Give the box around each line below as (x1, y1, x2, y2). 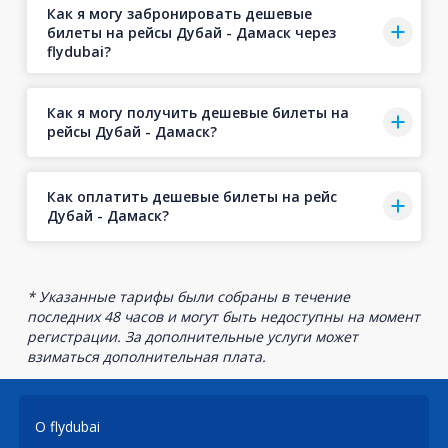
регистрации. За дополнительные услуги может (26, 326, 358, 346)
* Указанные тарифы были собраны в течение (26, 286, 350, 306)
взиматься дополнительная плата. (26, 346, 266, 366)
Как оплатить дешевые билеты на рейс (46, 187, 337, 207)
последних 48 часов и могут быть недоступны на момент (26, 306, 420, 326)
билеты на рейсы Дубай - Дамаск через (46, 22, 336, 42)
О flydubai (35, 417, 100, 437)
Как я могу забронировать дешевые (46, 3, 312, 23)
